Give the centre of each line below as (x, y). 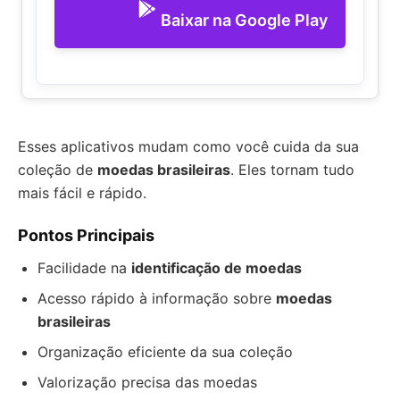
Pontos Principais (86, 235)
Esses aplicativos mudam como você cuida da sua (188, 146)
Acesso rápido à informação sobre (157, 298)
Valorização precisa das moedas (147, 382)
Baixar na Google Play (244, 20)
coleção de (58, 170)
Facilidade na (84, 268)
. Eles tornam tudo (292, 170)
